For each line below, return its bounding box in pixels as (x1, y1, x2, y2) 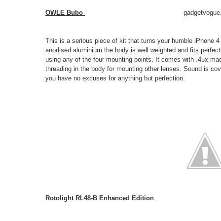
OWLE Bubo (45, 8, 85, 16)
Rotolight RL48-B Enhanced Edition (45, 194, 156, 202)
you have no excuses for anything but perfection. (45, 74, 187, 82)
